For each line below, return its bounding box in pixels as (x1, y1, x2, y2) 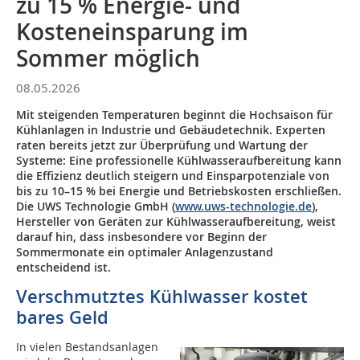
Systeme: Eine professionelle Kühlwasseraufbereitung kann (16, 153, 342, 168)
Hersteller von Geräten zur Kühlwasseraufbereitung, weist (16, 214, 336, 229)
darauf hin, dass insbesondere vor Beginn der (16, 229, 267, 244)
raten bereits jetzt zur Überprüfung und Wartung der (16, 137, 308, 153)
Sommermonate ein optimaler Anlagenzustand (16, 244, 273, 260)
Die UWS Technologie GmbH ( (16, 198, 175, 214)
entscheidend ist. (16, 260, 111, 275)
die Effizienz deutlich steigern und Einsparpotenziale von (16, 168, 329, 183)
